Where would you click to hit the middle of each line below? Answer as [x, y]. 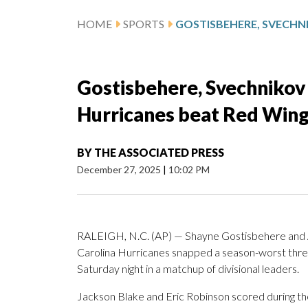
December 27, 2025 [120, 170]
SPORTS [144, 24]
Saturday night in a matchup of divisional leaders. [188, 269]
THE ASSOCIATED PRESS [159, 153]
